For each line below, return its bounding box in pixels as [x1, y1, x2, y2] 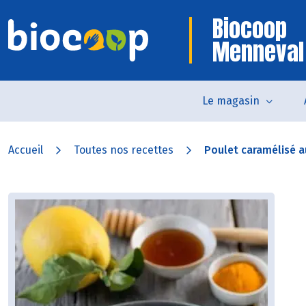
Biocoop [212, 11, 287, 46]
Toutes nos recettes [74, 143, 173, 156]
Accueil [8, 143, 43, 156]
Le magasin [202, 94, 260, 107]
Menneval [212, 34, 304, 69]
